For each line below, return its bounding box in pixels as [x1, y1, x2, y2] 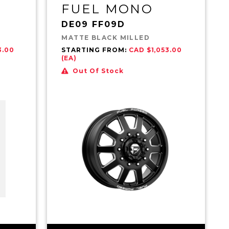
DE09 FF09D [61, 19, 125, 29]
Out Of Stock [73, 66, 124, 75]
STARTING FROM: [61, 45, 129, 54]
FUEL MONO [61, 1, 154, 16]
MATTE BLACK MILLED [61, 33, 150, 41]
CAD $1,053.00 [128, 45, 182, 54]
